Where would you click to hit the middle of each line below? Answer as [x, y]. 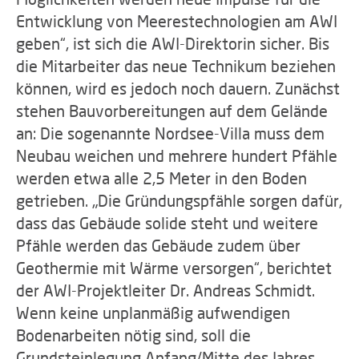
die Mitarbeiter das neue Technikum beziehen [176, 66]
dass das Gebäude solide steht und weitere [167, 223]
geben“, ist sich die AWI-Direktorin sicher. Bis [173, 43]
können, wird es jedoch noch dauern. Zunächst [178, 88]
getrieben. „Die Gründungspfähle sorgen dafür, [179, 200]
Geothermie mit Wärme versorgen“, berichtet [174, 268]
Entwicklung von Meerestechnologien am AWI [177, 21]
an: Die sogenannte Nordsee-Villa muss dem [170, 133]
